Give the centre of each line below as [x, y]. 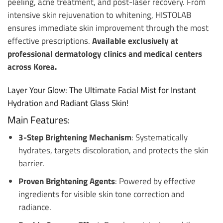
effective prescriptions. [50, 40]
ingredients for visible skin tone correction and [101, 194]
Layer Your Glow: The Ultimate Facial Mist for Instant [102, 90]
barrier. [31, 163]
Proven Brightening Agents [66, 181]
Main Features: [39, 120]
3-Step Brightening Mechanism [75, 137]
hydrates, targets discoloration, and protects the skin [113, 150]
